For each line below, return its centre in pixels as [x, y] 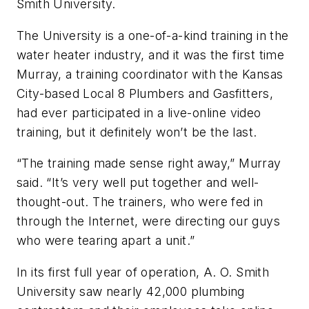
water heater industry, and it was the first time [151, 54]
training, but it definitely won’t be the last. [137, 132]
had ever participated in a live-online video [139, 112]
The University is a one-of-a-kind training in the [153, 35]
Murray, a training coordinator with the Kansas [150, 74]
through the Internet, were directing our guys [148, 221]
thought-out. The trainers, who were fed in [140, 202]
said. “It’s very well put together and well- [138, 183]
